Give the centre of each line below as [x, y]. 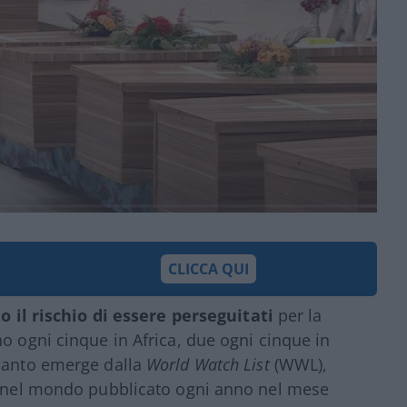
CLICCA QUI [209, 268]
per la [298, 315]
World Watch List [208, 364]
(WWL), [298, 364]
